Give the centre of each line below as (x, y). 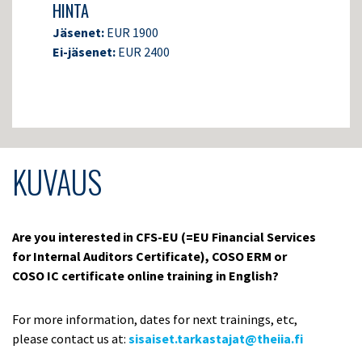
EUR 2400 (144, 52)
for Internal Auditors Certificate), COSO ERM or (149, 257)
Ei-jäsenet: (85, 52)
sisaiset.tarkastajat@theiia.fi (216, 339)
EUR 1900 (133, 33)
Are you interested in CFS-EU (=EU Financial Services (164, 237)
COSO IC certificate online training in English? (145, 276)
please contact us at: (70, 339)
